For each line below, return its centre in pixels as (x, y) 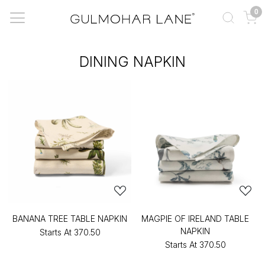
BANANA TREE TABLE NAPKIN (70, 219)
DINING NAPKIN (132, 62)
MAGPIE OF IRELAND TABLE (195, 219)
